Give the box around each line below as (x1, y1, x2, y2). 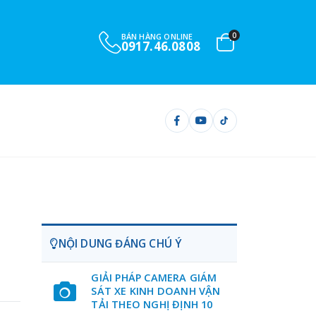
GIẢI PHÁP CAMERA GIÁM (91, 271, 217, 284)
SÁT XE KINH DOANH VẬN (91, 284, 221, 298)
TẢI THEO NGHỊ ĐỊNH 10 (91, 298, 213, 311)
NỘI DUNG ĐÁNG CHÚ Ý (58, 236, 183, 251)
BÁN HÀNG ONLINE (121, 31, 193, 42)
